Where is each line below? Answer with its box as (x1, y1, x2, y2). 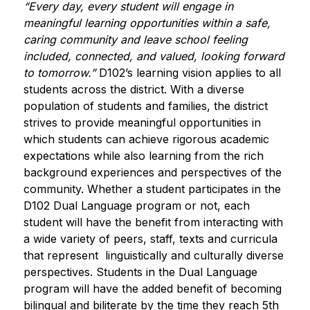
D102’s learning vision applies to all (98, 66, 281, 80)
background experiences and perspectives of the (23, 165, 282, 179)
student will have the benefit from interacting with (23, 215, 283, 229)
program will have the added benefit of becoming (23, 282, 282, 295)
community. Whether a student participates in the (23, 182, 281, 196)
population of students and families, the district (23, 99, 268, 113)
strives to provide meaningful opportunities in (23, 116, 261, 129)
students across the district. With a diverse (23, 82, 244, 96)
